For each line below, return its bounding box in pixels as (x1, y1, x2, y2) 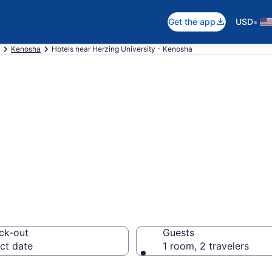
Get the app (168, 16, 216, 27)
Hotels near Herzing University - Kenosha (52, 44, 192, 53)
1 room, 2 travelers (163, 240, 249, 252)
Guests (163, 226, 194, 239)
